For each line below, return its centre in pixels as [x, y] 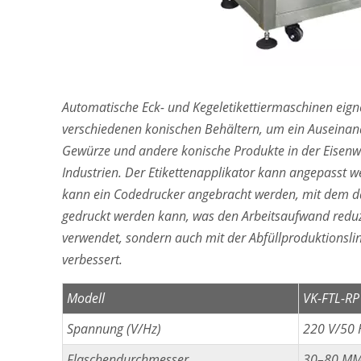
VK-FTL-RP [331, 298]
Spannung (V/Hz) [114, 328]
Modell [86, 298]
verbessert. [92, 259]
